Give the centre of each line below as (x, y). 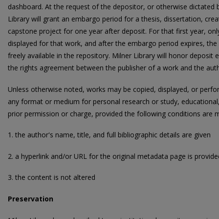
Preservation (31, 198)
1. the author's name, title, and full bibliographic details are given (109, 135)
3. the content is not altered (52, 177)
